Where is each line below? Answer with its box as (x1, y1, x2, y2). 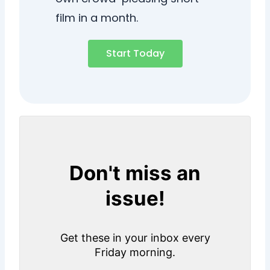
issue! (105, 186, 165, 210)
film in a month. (55, 10, 139, 25)
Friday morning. (95, 245, 175, 259)
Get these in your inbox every (60, 231, 210, 244)
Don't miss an (69, 160, 201, 185)
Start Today (105, 46, 165, 60)
